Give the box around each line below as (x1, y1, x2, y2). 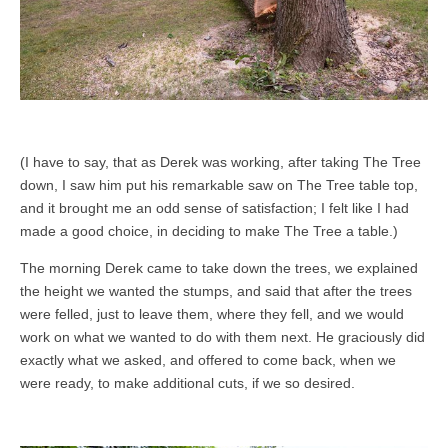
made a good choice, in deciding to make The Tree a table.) (20, 223, 398, 240)
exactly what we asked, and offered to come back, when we (20, 352, 396, 369)
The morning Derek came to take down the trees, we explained (20, 260, 418, 277)
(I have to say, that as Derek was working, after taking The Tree (20, 154, 421, 171)
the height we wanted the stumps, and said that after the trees (20, 283, 412, 300)
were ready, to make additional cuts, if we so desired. (20, 375, 355, 392)
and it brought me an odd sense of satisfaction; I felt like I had (20, 200, 409, 217)
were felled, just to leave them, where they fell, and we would (20, 306, 404, 323)
